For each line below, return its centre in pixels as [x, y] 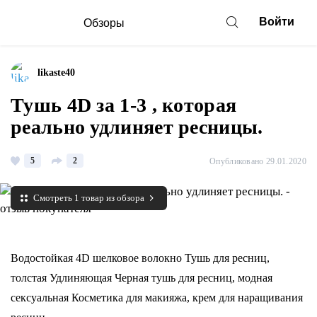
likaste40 [56, 73]
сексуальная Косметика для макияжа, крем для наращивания [157, 298]
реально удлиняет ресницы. [137, 127]
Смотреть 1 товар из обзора [89, 198]
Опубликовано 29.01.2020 [258, 161]
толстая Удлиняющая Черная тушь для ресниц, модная [142, 278]
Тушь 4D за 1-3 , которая [124, 105]
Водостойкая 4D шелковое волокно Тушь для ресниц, [140, 258]
